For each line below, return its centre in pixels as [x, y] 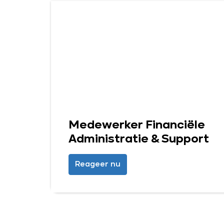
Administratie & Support [139, 139]
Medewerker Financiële [137, 125]
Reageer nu [98, 164]
